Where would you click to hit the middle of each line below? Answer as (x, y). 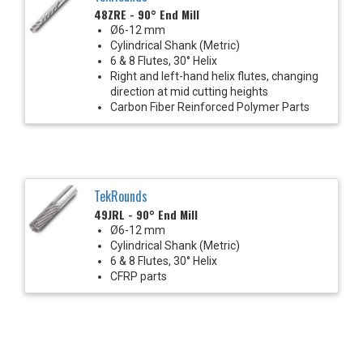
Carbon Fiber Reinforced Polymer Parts (210, 107)
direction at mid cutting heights (189, 91)
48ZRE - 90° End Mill (147, 14)
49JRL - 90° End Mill (146, 214)
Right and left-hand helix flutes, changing (214, 76)
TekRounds (121, 196)
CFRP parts (139, 276)
